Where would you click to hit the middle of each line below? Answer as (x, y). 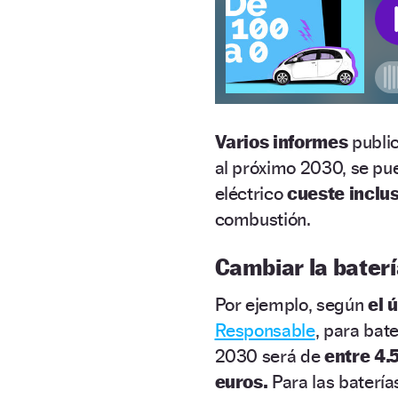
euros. (243, 381)
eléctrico (251, 193)
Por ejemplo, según (291, 304)
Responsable (265, 330)
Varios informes (283, 141)
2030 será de (269, 355)
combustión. (263, 219)
